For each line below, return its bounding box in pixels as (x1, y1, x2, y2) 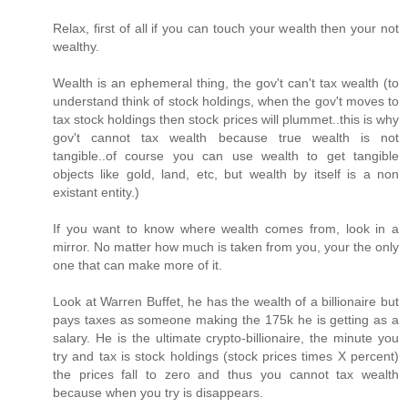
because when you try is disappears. (53, 385, 263, 401)
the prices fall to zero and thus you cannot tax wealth (53, 367, 399, 382)
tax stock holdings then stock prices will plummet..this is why (53, 112, 399, 127)
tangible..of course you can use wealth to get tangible (53, 148, 399, 164)
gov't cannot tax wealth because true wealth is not (53, 130, 399, 146)
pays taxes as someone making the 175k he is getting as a (53, 312, 399, 328)
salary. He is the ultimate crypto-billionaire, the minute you (53, 331, 399, 346)
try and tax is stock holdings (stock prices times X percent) (53, 349, 399, 364)
